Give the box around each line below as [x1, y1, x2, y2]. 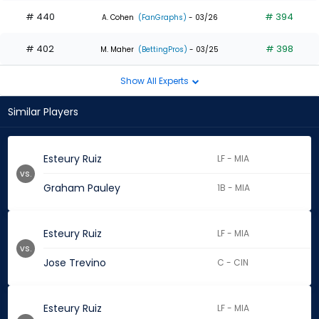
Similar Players [8, 105, 78, 120]
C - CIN [217, 256, 249, 269]
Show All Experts [120, 74, 191, 87]
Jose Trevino [43, 256, 106, 271]
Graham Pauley [43, 181, 120, 196]
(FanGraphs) [135, 11, 187, 23]
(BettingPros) [136, 43, 187, 55]
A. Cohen [101, 11, 134, 23]
